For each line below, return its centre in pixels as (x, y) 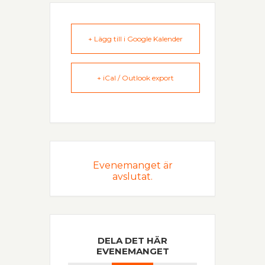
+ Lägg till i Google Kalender (135, 39)
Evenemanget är (132, 165)
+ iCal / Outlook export (135, 78)
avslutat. (132, 177)
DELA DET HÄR (132, 240)
